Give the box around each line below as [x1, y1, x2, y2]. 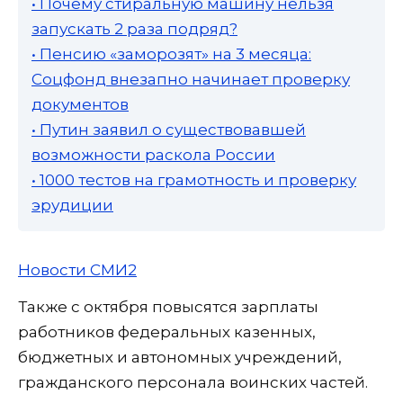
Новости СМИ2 [18, 260, 137, 279]
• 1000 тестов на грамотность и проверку [31, 171, 356, 190]
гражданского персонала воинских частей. [18, 372, 368, 391]
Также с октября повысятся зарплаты [18, 297, 318, 316]
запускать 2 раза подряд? [31, 20, 237, 39]
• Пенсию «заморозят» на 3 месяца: [31, 45, 311, 64]
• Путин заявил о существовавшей [31, 121, 306, 139]
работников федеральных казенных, [18, 322, 316, 341]
